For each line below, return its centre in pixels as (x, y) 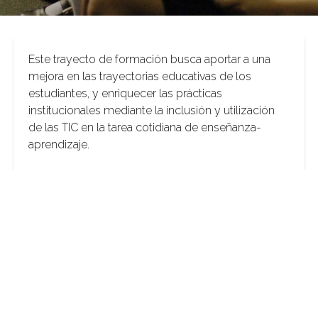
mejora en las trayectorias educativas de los (140, 77)
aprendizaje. (59, 145)
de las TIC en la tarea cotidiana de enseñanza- (145, 128)
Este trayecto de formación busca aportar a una (149, 60)
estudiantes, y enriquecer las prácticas (125, 94)
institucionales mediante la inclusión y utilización (152, 111)
